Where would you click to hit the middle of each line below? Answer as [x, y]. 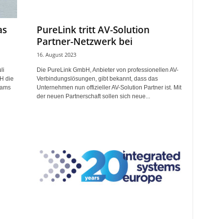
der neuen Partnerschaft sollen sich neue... [93, 96]
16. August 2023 [56, 55]
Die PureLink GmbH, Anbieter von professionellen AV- [107, 70]
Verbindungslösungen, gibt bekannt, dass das [97, 79]
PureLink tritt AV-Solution [93, 30]
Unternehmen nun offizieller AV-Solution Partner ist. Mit [109, 88]
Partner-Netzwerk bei [84, 42]
